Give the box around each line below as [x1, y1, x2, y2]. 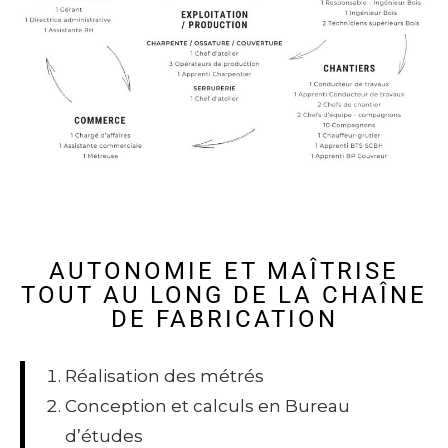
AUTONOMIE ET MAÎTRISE [49, 256, 399, 285]
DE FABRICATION [110, 304, 338, 333]
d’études [65, 425, 143, 446]
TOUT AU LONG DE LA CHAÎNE [21, 280, 427, 309]
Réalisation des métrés [65, 365, 264, 386]
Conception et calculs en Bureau [65, 395, 350, 416]
